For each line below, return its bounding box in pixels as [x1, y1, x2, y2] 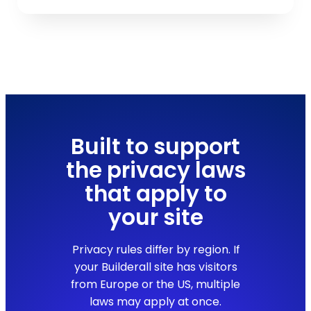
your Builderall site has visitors [74, 259, 237, 276]
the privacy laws [65, 155, 246, 186]
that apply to [84, 178, 227, 210]
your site [108, 202, 203, 233]
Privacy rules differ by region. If [72, 242, 239, 258]
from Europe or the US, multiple [71, 276, 240, 293]
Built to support [71, 131, 240, 162]
